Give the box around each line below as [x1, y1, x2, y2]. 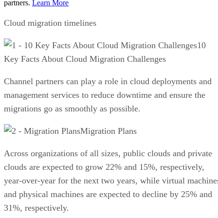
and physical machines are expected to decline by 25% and [4, 189, 212, 199]
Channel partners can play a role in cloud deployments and [4, 76, 212, 86]
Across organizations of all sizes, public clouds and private [4, 148, 212, 158]
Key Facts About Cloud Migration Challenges [4, 54, 166, 64]
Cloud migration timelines [4, 18, 96, 28]
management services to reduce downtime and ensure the [4, 90, 205, 100]
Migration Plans [80, 126, 137, 136]
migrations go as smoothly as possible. [4, 103, 141, 113]
